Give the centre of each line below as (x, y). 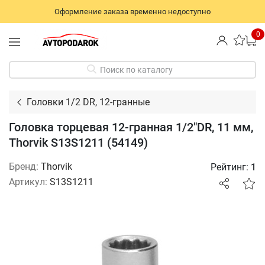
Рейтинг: (231, 167)
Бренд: (24, 166)
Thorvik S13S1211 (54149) (78, 142)
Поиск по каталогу (136, 70)
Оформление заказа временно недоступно (132, 12)
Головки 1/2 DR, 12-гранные (88, 102)
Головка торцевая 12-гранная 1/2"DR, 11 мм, (131, 127)
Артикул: (28, 182)
